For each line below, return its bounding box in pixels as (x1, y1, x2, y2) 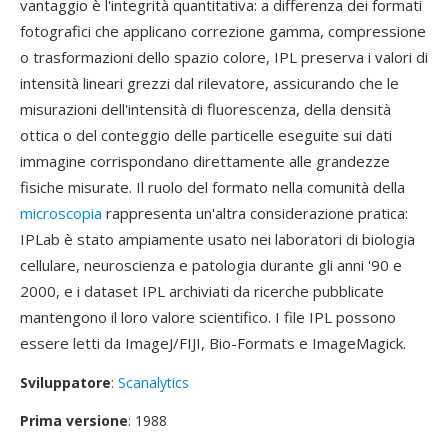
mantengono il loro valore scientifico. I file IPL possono (20, 307, 396, 327)
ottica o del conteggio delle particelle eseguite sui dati (20, 125, 392, 145)
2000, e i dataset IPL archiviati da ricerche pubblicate (20, 281, 384, 301)
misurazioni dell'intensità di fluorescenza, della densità (20, 99, 391, 119)
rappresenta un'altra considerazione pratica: (102, 203, 408, 223)
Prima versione (20, 411, 128, 430)
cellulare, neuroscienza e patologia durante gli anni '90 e (20, 255, 402, 275)
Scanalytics (118, 373, 189, 392)
